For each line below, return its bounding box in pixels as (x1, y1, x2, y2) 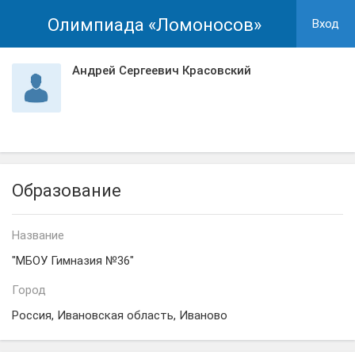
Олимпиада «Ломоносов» (48, 15, 261, 35)
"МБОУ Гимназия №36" (12, 254, 134, 268)
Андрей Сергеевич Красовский (72, 63, 251, 78)
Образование (12, 181, 121, 200)
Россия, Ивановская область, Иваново (12, 308, 227, 323)
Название (12, 228, 64, 242)
